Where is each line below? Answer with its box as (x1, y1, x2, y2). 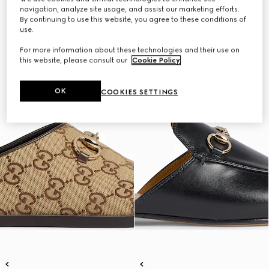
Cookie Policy (132, 56, 181, 65)
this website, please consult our (20, 56, 130, 65)
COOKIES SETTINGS (101, 88, 178, 97)
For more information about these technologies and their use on (20, 46, 240, 55)
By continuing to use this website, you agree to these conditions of (20, 15, 247, 24)
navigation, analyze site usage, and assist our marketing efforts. (20, 5, 240, 14)
